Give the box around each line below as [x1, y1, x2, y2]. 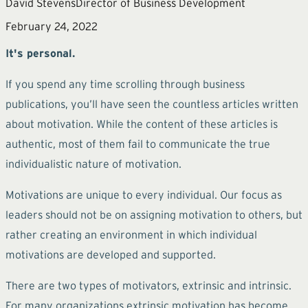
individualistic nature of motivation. [5, 157, 181, 170]
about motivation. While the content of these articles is [5, 117, 278, 130]
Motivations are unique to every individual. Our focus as [5, 188, 282, 201]
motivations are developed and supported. [5, 247, 216, 261]
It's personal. [5, 46, 75, 59]
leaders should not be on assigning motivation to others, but [5, 208, 302, 221]
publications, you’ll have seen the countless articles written [5, 97, 298, 110]
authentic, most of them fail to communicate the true [5, 137, 270, 150]
